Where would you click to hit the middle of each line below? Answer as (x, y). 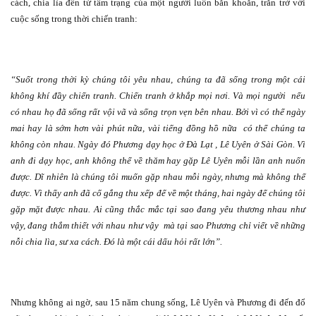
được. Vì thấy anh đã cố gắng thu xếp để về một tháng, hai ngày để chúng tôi (158, 193)
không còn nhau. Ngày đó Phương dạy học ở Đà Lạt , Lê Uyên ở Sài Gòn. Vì (158, 145)
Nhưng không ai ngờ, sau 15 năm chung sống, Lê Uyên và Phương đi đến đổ (158, 303)
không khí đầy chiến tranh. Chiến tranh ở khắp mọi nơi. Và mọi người (148, 96)
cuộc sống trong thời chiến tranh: (74, 19)
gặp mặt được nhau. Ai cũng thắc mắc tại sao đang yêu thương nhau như (158, 209)
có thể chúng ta (274, 128)
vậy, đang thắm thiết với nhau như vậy (85, 226)
